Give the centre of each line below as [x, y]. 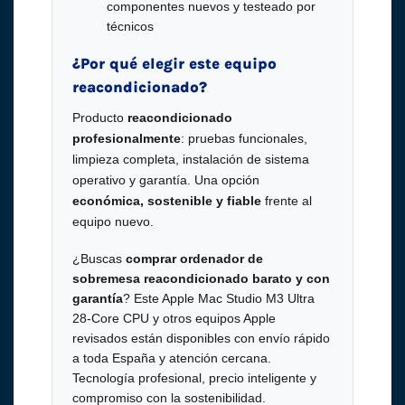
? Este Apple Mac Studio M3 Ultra [218, 299]
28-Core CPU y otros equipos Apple [174, 319]
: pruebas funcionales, [244, 138]
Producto [99, 117]
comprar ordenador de [194, 259]
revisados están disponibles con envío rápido [201, 339]
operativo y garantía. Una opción [165, 179]
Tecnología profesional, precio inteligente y [194, 378]
